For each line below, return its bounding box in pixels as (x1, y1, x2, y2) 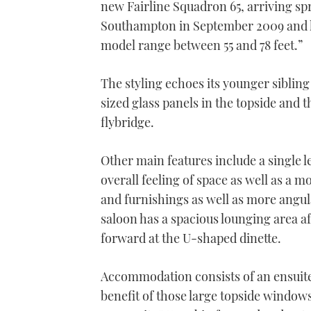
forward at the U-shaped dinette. (101, 230, 281, 247)
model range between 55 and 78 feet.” (101, 37, 303, 54)
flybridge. (101, 114, 154, 131)
